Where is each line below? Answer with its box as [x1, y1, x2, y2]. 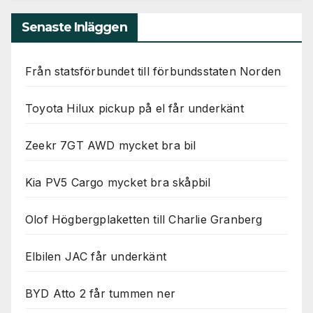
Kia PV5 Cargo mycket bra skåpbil [25, 175, 211, 189]
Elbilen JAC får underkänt [25, 249, 166, 263]
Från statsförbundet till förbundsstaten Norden [25, 64, 282, 78]
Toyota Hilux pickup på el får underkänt [25, 101, 244, 115]
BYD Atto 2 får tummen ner [25, 286, 175, 300]
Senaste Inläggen [22, 19, 127, 35]
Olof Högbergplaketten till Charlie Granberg [25, 212, 263, 226]
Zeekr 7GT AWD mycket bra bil [25, 138, 196, 152]
